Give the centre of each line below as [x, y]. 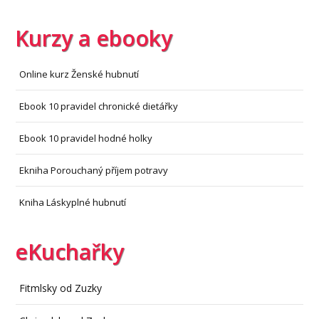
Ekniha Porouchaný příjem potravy [94, 171]
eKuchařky [69, 252]
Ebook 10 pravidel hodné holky [86, 138]
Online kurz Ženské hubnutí [79, 74]
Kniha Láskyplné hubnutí [73, 203]
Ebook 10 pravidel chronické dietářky [99, 106]
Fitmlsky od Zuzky [61, 288]
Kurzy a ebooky [93, 38]
